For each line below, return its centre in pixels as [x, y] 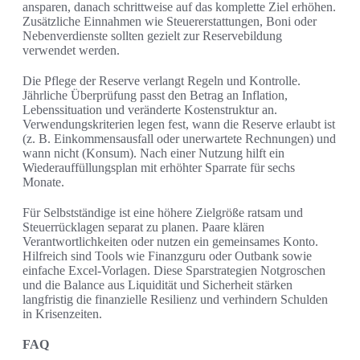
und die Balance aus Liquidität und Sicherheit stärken [157, 285]
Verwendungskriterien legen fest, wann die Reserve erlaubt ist [179, 125]
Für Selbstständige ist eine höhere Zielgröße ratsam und [163, 213]
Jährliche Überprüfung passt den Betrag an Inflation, [155, 96]
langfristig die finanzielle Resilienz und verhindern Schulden [175, 300]
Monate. [43, 182]
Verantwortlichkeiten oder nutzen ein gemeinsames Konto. [170, 242]
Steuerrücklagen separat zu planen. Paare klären [143, 227]
